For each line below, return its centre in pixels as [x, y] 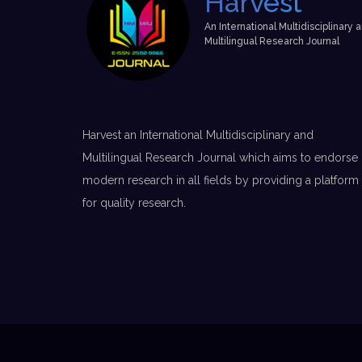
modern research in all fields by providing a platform [221, 180]
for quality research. [134, 203]
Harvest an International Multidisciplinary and [198, 135]
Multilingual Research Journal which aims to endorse [220, 158]
